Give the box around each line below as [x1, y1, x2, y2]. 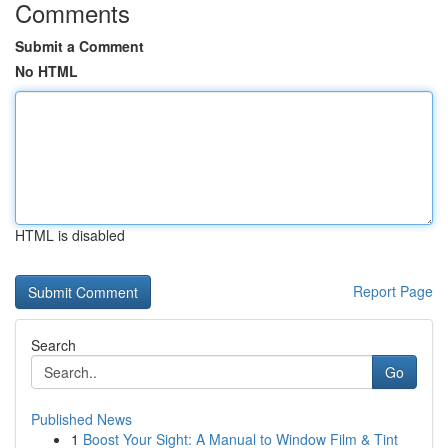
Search [31, 335, 76, 355]
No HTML [15, 61, 78, 81]
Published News [31, 409, 132, 429]
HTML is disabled [15, 225, 125, 245]
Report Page [353, 281, 433, 301]
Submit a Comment [15, 36, 144, 56]
